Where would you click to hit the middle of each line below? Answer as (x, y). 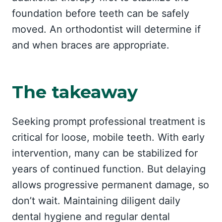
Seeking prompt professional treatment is (109, 121)
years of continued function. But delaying (109, 169)
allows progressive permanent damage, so (111, 185)
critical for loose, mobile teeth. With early (108, 137)
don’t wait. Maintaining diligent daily (96, 201)
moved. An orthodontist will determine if (106, 29)
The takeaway (75, 92)
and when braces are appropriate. (91, 45)
